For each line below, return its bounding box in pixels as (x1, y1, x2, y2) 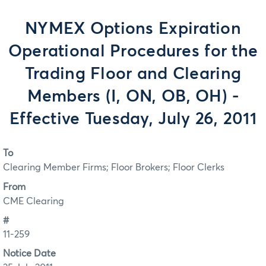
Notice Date (3, 249, 56, 259)
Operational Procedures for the (8, 43, 258, 60)
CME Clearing (3, 196, 64, 206)
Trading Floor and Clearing (24, 66, 242, 83)
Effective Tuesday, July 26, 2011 (9, 111, 256, 128)
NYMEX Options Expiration (25, 21, 241, 37)
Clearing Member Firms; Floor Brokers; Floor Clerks (3, 163, 224, 173)
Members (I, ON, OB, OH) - (27, 88, 239, 105)
